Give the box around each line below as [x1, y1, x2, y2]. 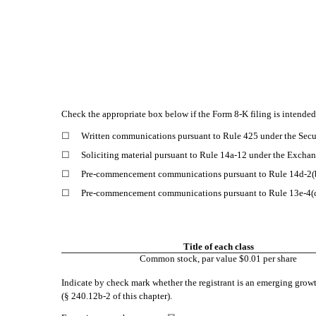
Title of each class [183, 241, 254, 253]
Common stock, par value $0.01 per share [140, 253, 297, 265]
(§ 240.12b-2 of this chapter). [61, 291, 172, 302]
